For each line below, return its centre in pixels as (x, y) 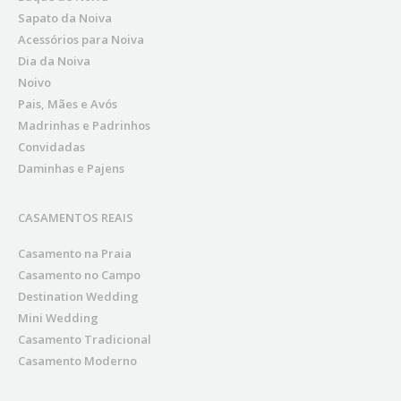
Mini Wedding (58, 318)
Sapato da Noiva (65, 18)
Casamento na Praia (75, 254)
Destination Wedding (78, 297)
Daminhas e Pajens (71, 169)
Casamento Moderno (77, 361)
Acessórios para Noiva (81, 40)
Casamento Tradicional (85, 340)
